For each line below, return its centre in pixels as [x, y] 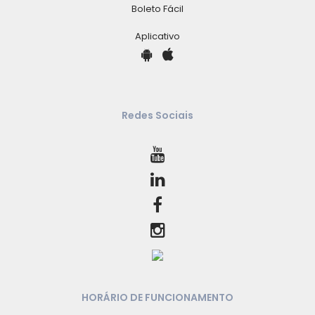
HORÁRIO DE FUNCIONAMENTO [157, 297]
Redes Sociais [157, 115]
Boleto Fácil [157, 8]
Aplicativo [157, 36]
